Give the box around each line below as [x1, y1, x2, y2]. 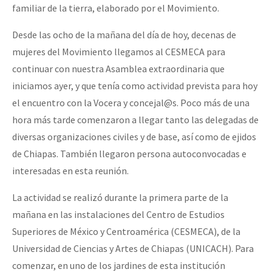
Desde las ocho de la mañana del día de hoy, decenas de [12, 29, 236, 41]
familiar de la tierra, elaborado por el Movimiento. [12, 2, 219, 15]
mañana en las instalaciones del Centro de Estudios [12, 208, 225, 221]
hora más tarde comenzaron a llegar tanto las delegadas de [12, 114, 259, 126]
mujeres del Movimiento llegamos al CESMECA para [12, 46, 225, 58]
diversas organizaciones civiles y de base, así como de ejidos [12, 131, 256, 143]
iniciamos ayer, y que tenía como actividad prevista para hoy [12, 80, 257, 92]
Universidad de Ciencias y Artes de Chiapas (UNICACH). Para [12, 242, 254, 255]
